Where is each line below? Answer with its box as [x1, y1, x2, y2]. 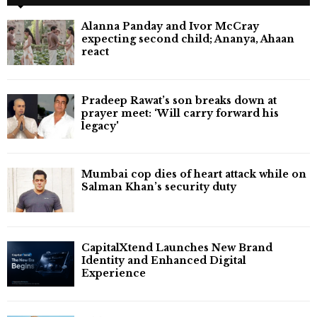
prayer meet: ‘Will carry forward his [81, 106, 279, 120]
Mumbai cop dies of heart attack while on [81, 168, 306, 181]
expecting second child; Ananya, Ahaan [81, 33, 294, 46]
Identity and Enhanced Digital [81, 254, 246, 267]
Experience [81, 267, 146, 280]
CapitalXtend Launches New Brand [81, 241, 272, 255]
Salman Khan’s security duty [81, 180, 236, 194]
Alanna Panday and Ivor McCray [81, 20, 259, 33]
